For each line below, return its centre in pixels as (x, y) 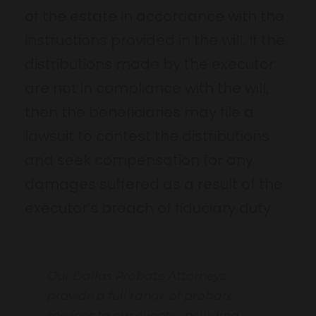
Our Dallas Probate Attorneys (136, 275)
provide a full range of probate (141, 295)
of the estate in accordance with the (154, 16)
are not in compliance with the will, (147, 88)
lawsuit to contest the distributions (147, 136)
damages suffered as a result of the (154, 184)
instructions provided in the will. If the (155, 40)
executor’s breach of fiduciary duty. (149, 208)
